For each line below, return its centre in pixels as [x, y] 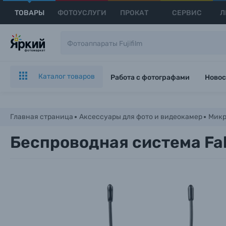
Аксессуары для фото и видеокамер [141, 117]
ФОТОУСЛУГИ [82, 13]
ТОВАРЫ [29, 13]
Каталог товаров [67, 76]
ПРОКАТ [134, 13]
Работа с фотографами [150, 77]
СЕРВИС [187, 13]
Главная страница [42, 117]
